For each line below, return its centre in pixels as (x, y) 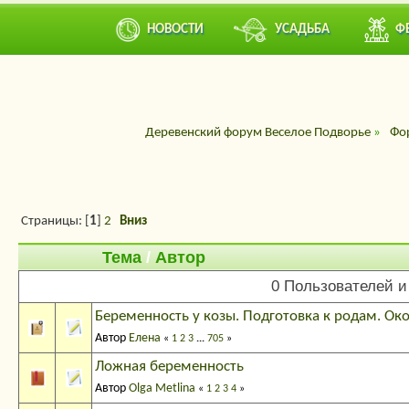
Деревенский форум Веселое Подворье (257, 132)
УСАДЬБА (303, 29)
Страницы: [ (56, 222)
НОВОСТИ (175, 29)
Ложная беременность (169, 367)
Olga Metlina (162, 389)
